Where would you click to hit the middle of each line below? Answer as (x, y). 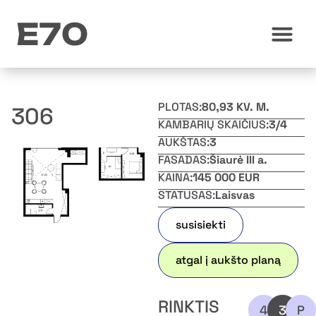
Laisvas (235, 195)
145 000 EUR (226, 177)
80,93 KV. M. (236, 107)
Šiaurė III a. (238, 160)
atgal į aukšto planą (228, 260)
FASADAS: (184, 160)
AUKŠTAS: (184, 142)
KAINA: (175, 177)
